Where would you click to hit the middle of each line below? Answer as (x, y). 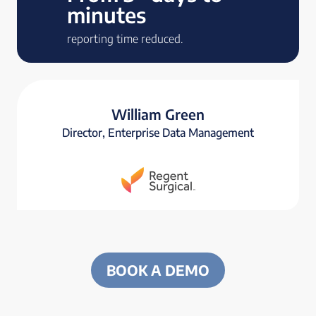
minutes (107, 15)
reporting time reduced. (125, 39)
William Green (158, 114)
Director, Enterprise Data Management (158, 133)
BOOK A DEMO (158, 270)
